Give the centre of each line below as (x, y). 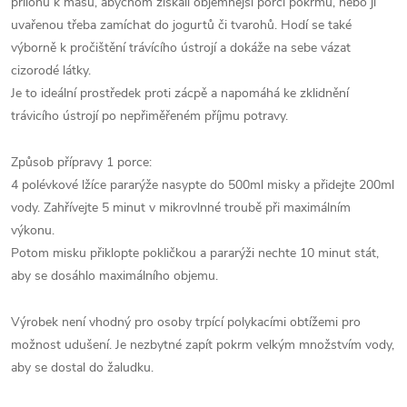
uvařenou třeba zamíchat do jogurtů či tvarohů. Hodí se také (181, 25)
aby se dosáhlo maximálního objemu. (114, 276)
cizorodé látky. (51, 70)
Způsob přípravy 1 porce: (81, 162)
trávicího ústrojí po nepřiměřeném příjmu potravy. (149, 116)
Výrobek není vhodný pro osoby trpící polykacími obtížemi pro (186, 322)
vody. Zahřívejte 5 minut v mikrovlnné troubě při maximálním (181, 208)
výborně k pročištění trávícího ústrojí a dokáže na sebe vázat (181, 48)
